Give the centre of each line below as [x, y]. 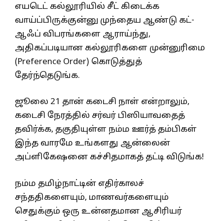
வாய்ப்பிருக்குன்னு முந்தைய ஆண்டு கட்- [105, 20]
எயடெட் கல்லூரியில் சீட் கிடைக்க [87, 6]
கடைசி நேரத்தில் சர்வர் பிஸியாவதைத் [100, 116]
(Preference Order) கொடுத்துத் [78, 62]
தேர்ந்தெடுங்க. [47, 75]
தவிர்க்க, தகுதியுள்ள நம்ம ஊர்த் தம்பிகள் [106, 130]
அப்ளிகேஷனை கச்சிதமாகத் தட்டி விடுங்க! [109, 157]
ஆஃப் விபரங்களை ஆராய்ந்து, [83, 34]
